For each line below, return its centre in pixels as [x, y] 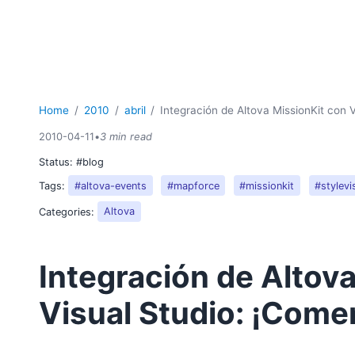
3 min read [126, 137]
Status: [58, 162]
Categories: [69, 212]
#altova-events [111, 185]
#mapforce [193, 185]
